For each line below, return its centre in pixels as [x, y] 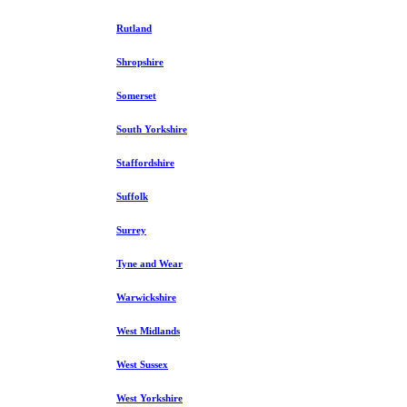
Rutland [134, 29]
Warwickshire [146, 298]
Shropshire [140, 62]
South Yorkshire [152, 129]
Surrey [131, 230]
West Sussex [142, 365]
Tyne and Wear [149, 264]
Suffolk [132, 197]
